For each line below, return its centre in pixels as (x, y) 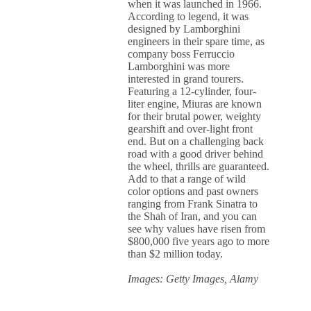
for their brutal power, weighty (195, 116)
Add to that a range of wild (187, 179)
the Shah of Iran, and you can (193, 216)
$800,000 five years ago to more (199, 241)
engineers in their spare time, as (196, 41)
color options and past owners (193, 191)
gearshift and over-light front (191, 129)
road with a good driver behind (196, 154)
